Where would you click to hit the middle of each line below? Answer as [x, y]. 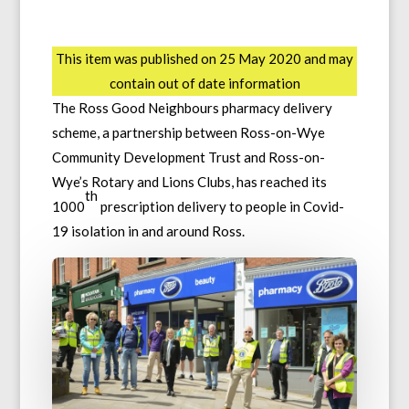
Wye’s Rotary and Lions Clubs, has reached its [189, 182]
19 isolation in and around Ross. [148, 231]
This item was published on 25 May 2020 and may [204, 59]
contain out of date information [204, 84]
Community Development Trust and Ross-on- [188, 157]
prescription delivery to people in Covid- [220, 207]
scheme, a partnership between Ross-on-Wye [188, 133]
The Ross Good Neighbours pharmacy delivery [192, 108]
